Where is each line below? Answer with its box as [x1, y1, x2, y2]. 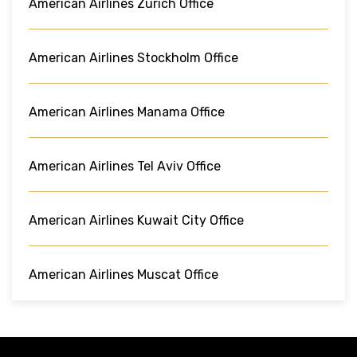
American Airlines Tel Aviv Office [29, 158, 221, 174]
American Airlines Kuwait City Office [29, 212, 244, 228]
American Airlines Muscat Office [29, 266, 218, 282]
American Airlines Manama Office [29, 104, 225, 120]
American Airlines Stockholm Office [29, 49, 238, 65]
